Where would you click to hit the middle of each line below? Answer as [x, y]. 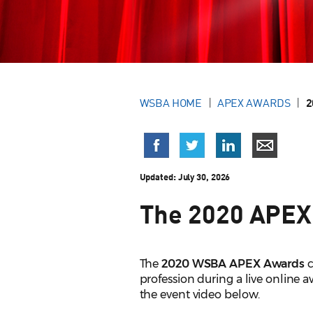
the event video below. [200, 295]
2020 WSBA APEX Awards [233, 264]
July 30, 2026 [204, 177]
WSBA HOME [170, 103]
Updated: [159, 177]
